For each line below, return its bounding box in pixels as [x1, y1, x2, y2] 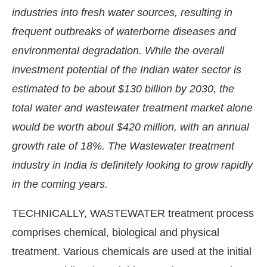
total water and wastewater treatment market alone [12, 101, 253, 114]
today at [160, 183, 206, 195]
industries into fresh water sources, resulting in [12, 6, 232, 18]
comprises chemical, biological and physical [12, 226, 219, 238]
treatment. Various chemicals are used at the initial [12, 245, 252, 257]
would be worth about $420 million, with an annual [12, 120, 249, 133]
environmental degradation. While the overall [12, 44, 224, 57]
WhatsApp [106, 183, 160, 195]
